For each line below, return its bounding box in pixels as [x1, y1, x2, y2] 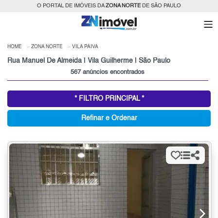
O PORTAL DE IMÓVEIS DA [37, 3, 106, 9]
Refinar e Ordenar [81, 115, 137, 122]
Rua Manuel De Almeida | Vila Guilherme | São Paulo [7, 57, 170, 65]
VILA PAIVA [72, 44, 98, 50]
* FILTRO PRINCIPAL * [74, 95, 144, 103]
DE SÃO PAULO [141, 3, 181, 9]
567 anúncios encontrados [71, 69, 145, 76]
